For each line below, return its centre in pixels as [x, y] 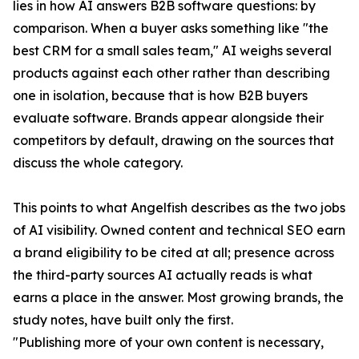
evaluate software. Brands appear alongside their [168, 118]
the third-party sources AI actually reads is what [163, 275]
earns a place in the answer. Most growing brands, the [178, 298]
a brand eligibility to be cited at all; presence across [173, 253]
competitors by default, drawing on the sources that [173, 141]
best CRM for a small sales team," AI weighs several [172, 51]
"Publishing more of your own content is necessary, [168, 343]
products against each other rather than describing [171, 73]
